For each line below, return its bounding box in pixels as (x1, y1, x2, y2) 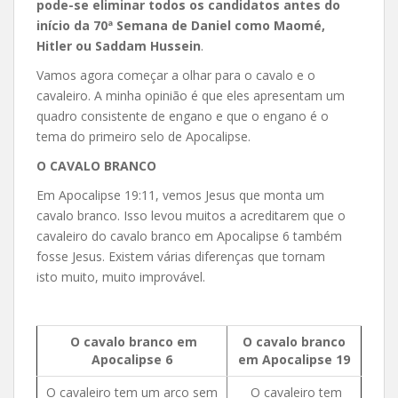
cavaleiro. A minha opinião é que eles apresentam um (36, 86, 345, 104)
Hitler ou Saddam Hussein (36, 36, 201, 54)
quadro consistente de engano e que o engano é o (36, 107, 329, 124)
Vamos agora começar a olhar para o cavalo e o (36, 66, 315, 84)
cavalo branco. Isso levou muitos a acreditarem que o (36, 206, 346, 224)
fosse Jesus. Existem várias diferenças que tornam (36, 247, 325, 265)
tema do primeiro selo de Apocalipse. (36, 127, 251, 145)
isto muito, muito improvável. (36, 267, 205, 285)
